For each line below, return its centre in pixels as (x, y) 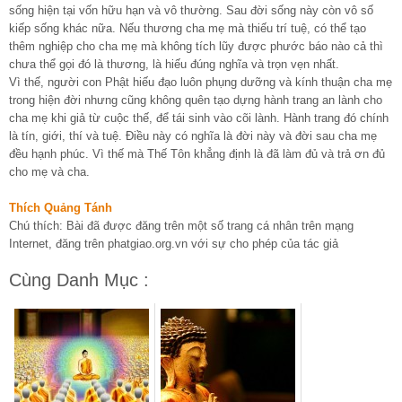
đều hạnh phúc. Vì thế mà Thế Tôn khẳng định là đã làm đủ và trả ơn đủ (197, 154)
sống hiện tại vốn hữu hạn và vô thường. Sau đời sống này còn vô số (191, 11)
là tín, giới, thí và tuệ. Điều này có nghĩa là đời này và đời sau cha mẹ (193, 136)
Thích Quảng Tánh (61, 208)
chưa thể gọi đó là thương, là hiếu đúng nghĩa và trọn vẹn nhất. (174, 65)
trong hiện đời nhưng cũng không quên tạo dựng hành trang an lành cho (196, 100)
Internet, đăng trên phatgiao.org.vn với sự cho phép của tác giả (174, 244)
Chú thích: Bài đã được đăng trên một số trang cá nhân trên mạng (181, 226)
